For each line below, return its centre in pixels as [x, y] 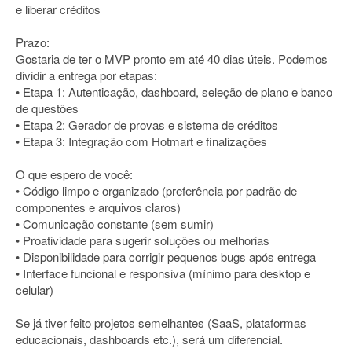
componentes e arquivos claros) [98, 207]
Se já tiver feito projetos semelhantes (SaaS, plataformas [161, 323]
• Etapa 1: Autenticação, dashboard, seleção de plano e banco [174, 92]
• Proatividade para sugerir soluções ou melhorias [143, 240]
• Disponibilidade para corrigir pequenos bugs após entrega [166, 257]
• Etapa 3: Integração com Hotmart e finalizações [141, 141]
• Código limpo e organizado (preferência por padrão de [156, 191]
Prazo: [33, 42]
